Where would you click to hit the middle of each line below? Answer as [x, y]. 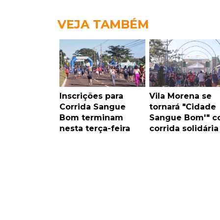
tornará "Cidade [182, 107]
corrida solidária [184, 129]
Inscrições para [91, 96]
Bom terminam [91, 118]
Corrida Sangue [93, 107]
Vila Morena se [180, 96]
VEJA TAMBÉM [103, 25]
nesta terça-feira [95, 129]
